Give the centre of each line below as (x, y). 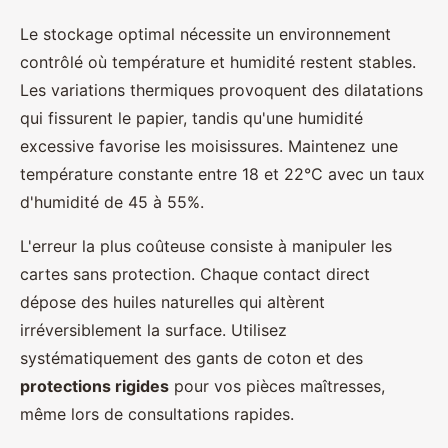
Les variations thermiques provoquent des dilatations (221, 89)
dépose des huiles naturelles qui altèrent (172, 301)
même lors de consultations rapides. (157, 413)
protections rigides (94, 385)
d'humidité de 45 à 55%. (112, 201)
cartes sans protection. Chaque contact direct (195, 273)
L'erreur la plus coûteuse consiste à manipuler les (206, 245)
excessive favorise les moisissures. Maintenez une (209, 145)
